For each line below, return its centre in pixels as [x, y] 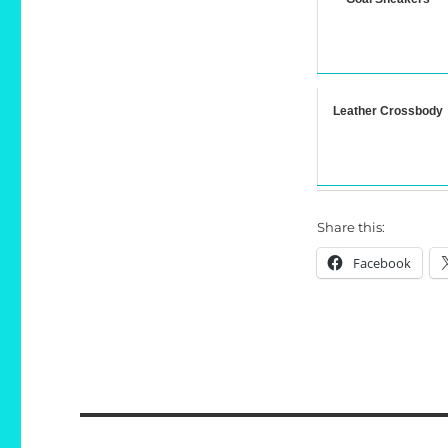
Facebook [381, 263]
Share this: [350, 227]
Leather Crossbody [387, 111]
